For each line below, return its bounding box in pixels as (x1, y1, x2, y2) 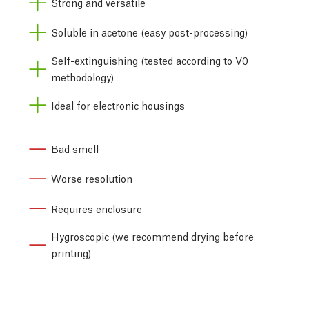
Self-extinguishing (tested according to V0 (51, 52, 248, 67)
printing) (51, 246, 91, 260)
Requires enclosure (51, 201, 142, 215)
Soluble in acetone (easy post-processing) (51, 25, 248, 39)
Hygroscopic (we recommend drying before (51, 229, 254, 243)
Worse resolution (51, 171, 132, 186)
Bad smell (51, 141, 99, 155)
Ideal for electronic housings (51, 97, 185, 112)
